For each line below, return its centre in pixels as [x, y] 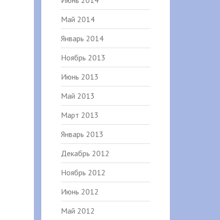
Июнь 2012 [80, 192]
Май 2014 [78, 19]
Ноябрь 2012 [83, 172]
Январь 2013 [82, 134]
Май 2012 [78, 211]
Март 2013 [80, 115]
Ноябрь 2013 [83, 57]
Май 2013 [78, 96]
